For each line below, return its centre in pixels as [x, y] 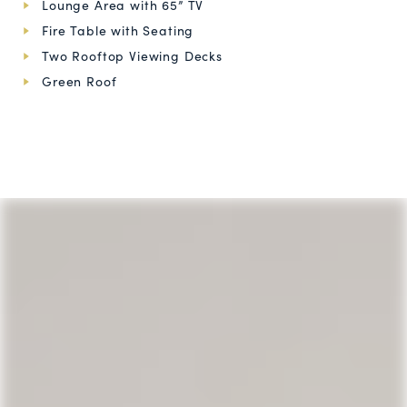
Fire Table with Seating [118, 30]
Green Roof [79, 81]
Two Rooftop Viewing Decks [132, 55]
